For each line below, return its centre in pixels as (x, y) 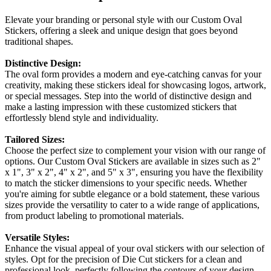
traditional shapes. (39, 41)
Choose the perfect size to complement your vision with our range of (135, 150)
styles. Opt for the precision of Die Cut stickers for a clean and (123, 259)
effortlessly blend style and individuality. (82, 117)
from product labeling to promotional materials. (94, 215)
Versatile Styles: (37, 237)
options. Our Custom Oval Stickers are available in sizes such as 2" (133, 161)
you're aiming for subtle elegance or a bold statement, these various (132, 194)
